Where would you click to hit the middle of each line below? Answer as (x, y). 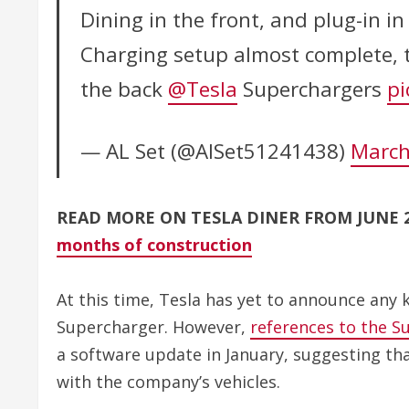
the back (124, 89)
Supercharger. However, (153, 326)
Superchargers (312, 89)
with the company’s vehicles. (168, 381)
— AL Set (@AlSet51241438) (215, 151)
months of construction (154, 244)
